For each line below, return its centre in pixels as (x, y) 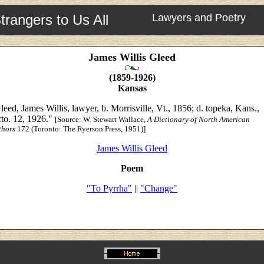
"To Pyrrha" (109, 188)
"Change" (159, 188)
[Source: (69, 119)
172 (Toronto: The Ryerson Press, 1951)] (80, 129)
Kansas (132, 88)
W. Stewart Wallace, (115, 119)
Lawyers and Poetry (199, 18)
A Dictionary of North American (199, 119)
